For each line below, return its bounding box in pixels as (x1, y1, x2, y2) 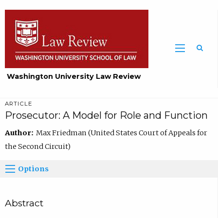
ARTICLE (4, 100, 33, 108)
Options (18, 164, 49, 173)
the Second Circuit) (4, 142, 71, 151)
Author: (4, 128, 36, 137)
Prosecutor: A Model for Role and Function (4, 109, 208, 122)
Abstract (4, 197, 43, 209)
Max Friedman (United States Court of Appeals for (36, 128, 207, 137)
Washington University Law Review (7, 72, 141, 81)
